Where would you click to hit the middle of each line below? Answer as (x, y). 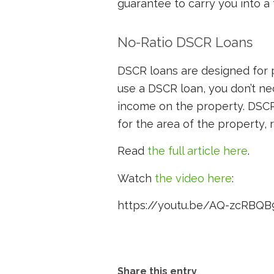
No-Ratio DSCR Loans (185, 42)
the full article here (198, 151)
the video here (193, 178)
